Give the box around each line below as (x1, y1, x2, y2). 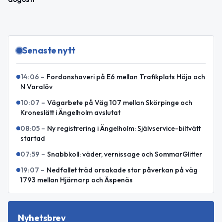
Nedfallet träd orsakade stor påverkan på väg (47, 166, 198, 175)
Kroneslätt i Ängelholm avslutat (20, 108, 120, 117)
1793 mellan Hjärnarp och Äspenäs (20, 175, 133, 185)
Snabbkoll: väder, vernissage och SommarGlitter (47, 150, 202, 159)
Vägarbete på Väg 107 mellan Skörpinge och (47, 98, 192, 108)
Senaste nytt (22, 45, 75, 56)
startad (20, 134, 45, 143)
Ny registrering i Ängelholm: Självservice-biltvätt (47, 124, 201, 133)
